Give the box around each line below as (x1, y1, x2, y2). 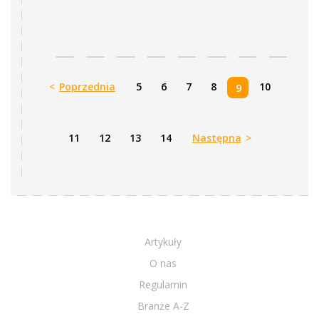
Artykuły (145, 235, 182, 249)
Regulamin (139, 278, 187, 291)
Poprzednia (59, 80, 115, 93)
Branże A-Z (137, 299, 189, 313)
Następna (192, 131, 241, 145)
